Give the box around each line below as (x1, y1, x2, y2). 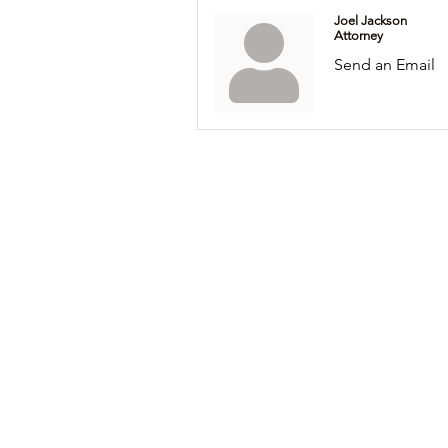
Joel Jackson (334, 13, 407, 28)
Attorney (334, 28, 383, 43)
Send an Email (334, 55, 435, 74)
